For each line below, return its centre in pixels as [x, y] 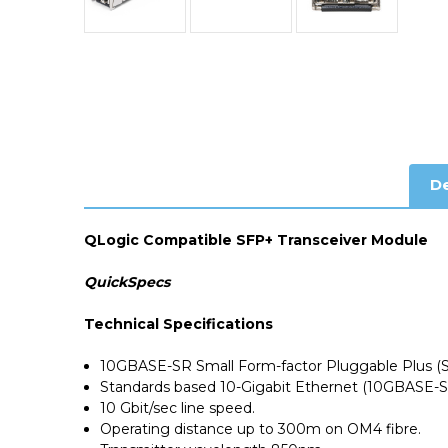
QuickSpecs [127, 281]
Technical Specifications [178, 323]
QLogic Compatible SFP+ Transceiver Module [256, 239]
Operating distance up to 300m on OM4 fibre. [261, 428]
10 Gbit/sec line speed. [178, 407]
